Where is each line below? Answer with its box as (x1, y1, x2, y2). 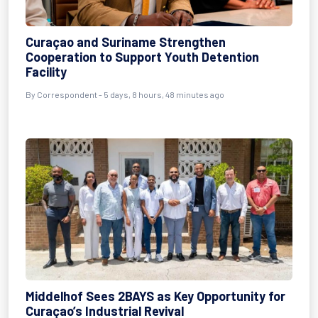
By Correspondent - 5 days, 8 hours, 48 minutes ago (26, 89, 224, 99)
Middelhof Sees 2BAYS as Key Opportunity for (26, 288, 285, 304)
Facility (26, 64, 67, 79)
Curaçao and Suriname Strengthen (26, 34, 226, 50)
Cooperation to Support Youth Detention (26, 49, 259, 65)
